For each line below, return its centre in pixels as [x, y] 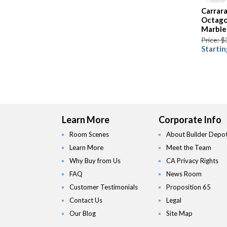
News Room [184, 174]
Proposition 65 [188, 187]
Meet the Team [188, 148]
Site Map [179, 214]
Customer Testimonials [104, 187]
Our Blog [83, 214]
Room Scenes [89, 135]
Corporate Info [190, 120]
